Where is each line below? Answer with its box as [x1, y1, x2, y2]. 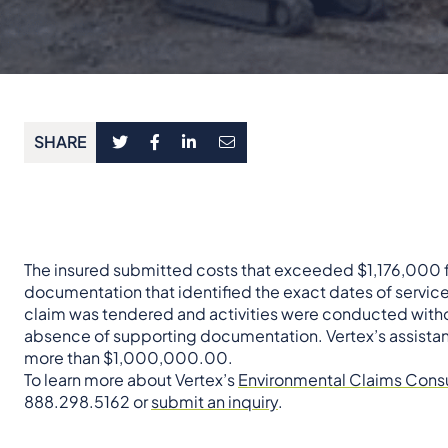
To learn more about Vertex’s [24, 368, 238, 390]
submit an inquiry [151, 390, 278, 412]
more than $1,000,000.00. [24, 346, 233, 368]
